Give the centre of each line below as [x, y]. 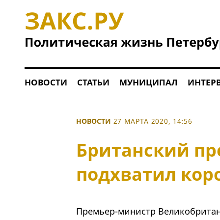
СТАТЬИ [93, 82]
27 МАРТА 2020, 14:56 [153, 121]
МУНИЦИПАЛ [148, 82]
